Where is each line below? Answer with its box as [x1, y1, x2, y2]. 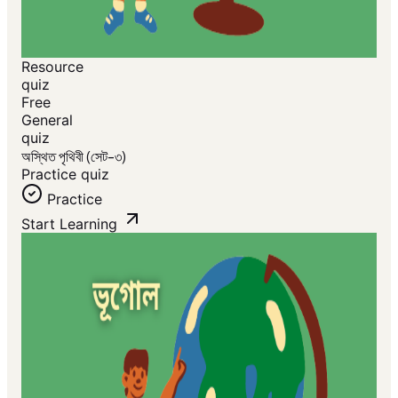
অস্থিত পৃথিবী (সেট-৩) [21, 147, 126, 165]
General [21, 111, 73, 129]
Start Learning [21, 215, 117, 233]
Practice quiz [21, 165, 109, 183]
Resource [21, 58, 84, 76]
